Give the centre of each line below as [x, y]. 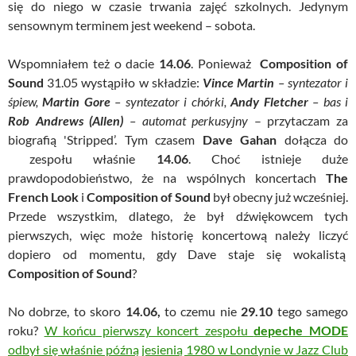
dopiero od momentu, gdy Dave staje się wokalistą [178, 253]
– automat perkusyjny [189, 120]
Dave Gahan [240, 139]
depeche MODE [301, 330]
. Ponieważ [226, 63]
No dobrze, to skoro [67, 311]
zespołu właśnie [82, 158]
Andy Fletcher [269, 101]
